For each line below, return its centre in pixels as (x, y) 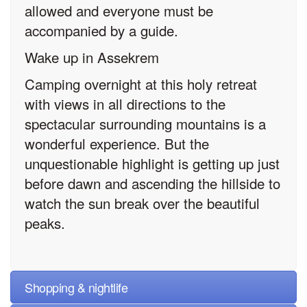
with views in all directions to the (125, 104)
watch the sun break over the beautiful (142, 203)
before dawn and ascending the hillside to (152, 183)
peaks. (45, 223)
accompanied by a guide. (101, 30)
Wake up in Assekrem (92, 57)
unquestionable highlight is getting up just (152, 163)
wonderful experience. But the (117, 144)
